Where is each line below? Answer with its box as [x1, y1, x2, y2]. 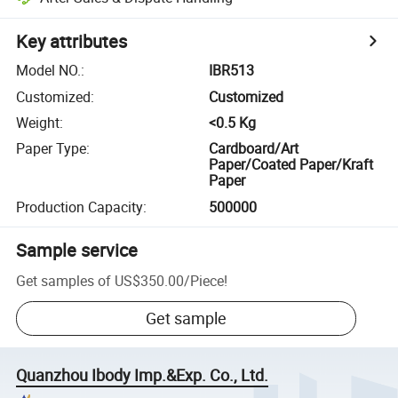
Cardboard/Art [209, 139, 299, 159]
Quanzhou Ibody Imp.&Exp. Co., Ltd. [16, 364, 269, 386]
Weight [16, 112, 60, 132]
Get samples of [16, 270, 112, 291]
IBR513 [209, 60, 255, 81]
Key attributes [16, 29, 128, 54]
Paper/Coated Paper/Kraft [209, 155, 374, 175]
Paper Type [16, 139, 87, 159]
